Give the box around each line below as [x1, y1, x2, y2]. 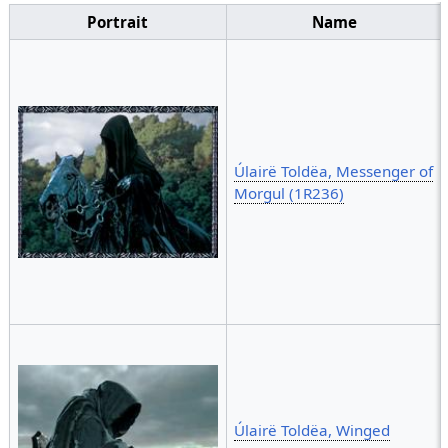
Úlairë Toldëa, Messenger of [234, 161, 434, 182]
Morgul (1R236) [234, 183, 345, 204]
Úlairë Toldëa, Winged [234, 420, 391, 441]
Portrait [87, 12, 149, 33]
